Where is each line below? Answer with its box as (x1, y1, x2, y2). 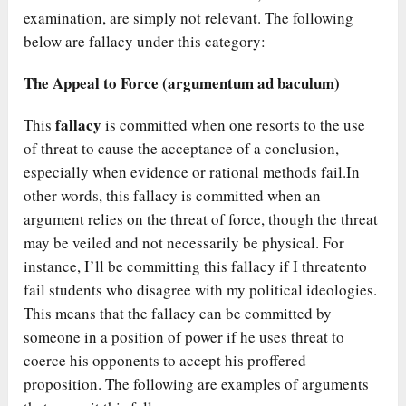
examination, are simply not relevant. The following (24, 7, 354, 29)
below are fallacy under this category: (24, 31, 266, 53)
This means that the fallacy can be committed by (24, 303, 333, 324)
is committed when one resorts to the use (105, 114, 366, 136)
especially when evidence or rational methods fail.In (24, 161, 361, 183)
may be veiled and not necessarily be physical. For (24, 232, 345, 254)
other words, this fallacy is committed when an (24, 185, 322, 207)
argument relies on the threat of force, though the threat (24, 208, 379, 230)
